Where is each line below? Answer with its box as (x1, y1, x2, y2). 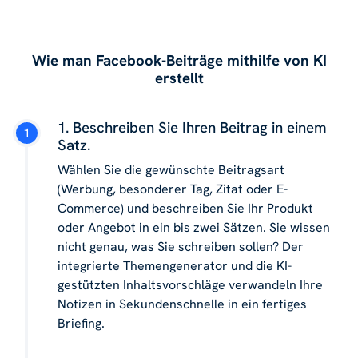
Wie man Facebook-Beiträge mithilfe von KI (31, 50, 327, 71)
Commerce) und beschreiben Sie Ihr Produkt (58, 200, 313, 217)
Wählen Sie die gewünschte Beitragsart (58, 161, 284, 179)
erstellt (154, 68, 204, 89)
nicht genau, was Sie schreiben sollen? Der (58, 238, 304, 256)
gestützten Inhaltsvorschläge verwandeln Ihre (58, 276, 323, 294)
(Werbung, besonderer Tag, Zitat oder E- (58, 181, 288, 198)
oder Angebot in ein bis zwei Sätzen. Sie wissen (58, 219, 330, 237)
